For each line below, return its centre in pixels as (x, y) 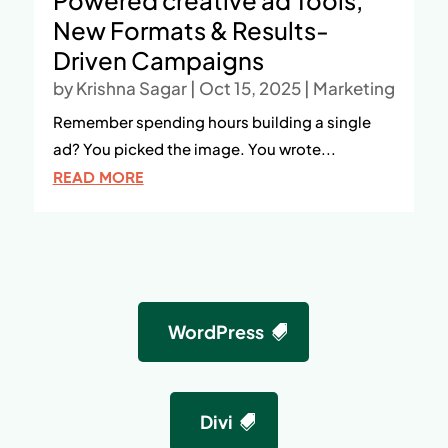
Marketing (353, 88)
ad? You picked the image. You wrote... (194, 149)
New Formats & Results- (190, 30)
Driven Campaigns (158, 60)
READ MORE (98, 178)
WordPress (216, 332)
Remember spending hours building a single (211, 122)
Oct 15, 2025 (249, 88)
